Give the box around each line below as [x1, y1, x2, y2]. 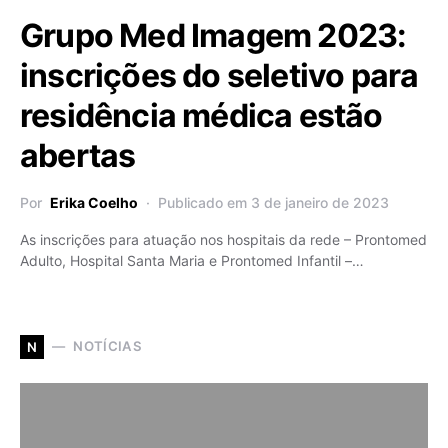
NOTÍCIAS [73, 338, 142, 355]
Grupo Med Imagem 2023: [20, 15, 407, 55]
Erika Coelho [50, 193, 138, 211]
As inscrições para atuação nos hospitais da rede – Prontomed [20, 230, 427, 248]
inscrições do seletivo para [20, 55, 419, 95]
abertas [20, 135, 136, 175]
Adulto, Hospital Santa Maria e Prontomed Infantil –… [20, 251, 364, 269]
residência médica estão [20, 95, 383, 135]
